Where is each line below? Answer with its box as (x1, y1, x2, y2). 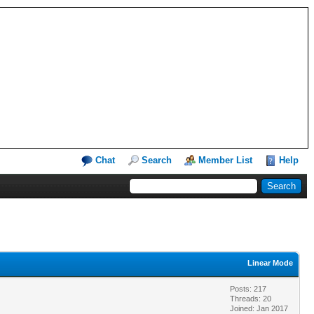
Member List (198, 155, 252, 165)
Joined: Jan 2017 (230, 303, 288, 313)
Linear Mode (247, 258, 293, 267)
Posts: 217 (230, 284, 266, 293)
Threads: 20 (230, 294, 271, 303)
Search (142, 155, 172, 165)
